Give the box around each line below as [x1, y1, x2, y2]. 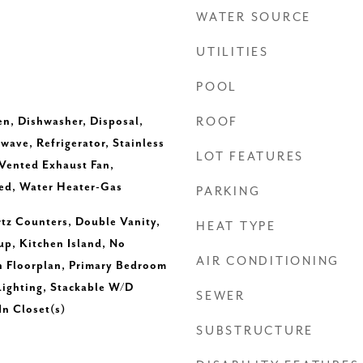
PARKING [196, 185, 261, 199]
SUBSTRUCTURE [196, 324, 314, 338]
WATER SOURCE [196, 11, 311, 24]
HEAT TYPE [196, 220, 276, 233]
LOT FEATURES [196, 150, 304, 164]
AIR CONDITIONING [196, 254, 340, 268]
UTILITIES [196, 45, 269, 59]
